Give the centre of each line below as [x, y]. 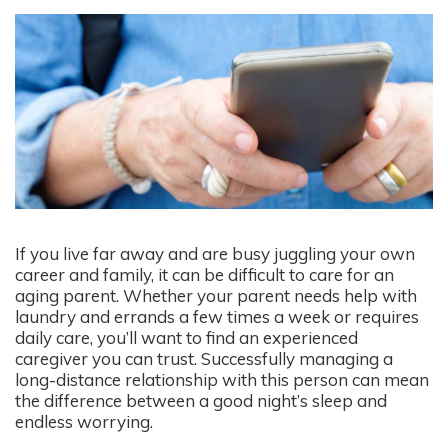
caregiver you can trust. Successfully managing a [204, 359]
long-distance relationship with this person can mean [222, 380]
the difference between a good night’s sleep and [201, 401]
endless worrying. [84, 422]
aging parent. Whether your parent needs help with [216, 296]
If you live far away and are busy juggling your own [215, 254]
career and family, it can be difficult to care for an [204, 275]
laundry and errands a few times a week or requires [217, 317]
